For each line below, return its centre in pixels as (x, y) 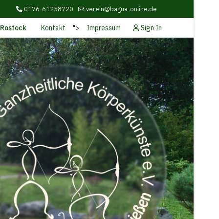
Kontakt (53, 28)
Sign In (151, 28)
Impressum (104, 28)
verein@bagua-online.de (121, 9)
